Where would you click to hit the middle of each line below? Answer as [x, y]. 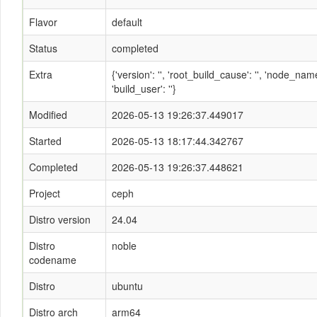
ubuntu [127, 286]
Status [43, 48]
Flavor [43, 22]
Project [45, 193]
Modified [48, 115]
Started [45, 141]
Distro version [60, 219]
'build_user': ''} [144, 88]
